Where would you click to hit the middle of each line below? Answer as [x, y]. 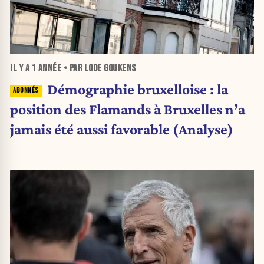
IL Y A [21, 69]
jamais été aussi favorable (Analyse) [122, 129]
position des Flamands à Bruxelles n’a [128, 109]
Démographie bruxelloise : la [137, 89]
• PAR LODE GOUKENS [99, 69]
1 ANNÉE [46, 69]
